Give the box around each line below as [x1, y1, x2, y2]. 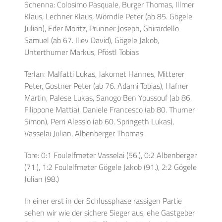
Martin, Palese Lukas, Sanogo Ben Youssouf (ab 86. [24, 92, 192, 104]
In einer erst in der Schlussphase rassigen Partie [24, 195, 182, 207]
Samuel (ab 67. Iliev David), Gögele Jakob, [24, 34, 160, 46]
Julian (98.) [24, 173, 59, 185]
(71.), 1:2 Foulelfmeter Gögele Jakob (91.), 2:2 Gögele [24, 161, 197, 173]
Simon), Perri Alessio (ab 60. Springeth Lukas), [24, 115, 174, 127]
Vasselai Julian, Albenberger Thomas [24, 127, 144, 139]
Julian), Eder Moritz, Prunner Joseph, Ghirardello [24, 22, 179, 34]
